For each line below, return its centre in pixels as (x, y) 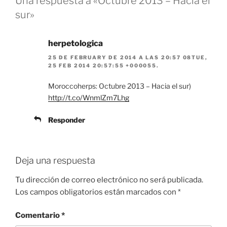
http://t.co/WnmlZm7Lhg (89, 98)
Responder (67, 120)
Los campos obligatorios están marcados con (97, 192)
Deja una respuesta (55, 161)
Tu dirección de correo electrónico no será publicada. (109, 180)
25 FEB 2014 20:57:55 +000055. (104, 66)
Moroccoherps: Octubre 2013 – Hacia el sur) (120, 86)
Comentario (38, 216)
